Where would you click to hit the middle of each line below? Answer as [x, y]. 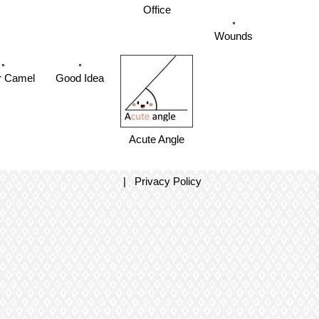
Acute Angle [157, 139]
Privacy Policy [168, 181]
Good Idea [80, 78]
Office [157, 10]
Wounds [234, 36]
